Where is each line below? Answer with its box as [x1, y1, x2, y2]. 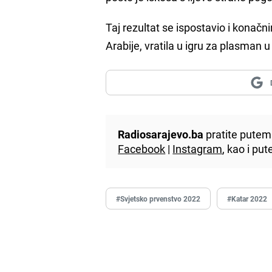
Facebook [118, 141, 166, 156]
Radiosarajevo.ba [118, 126, 204, 141]
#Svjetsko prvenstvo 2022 [116, 193, 201, 203]
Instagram [172, 141, 223, 156]
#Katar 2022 [227, 193, 268, 203]
